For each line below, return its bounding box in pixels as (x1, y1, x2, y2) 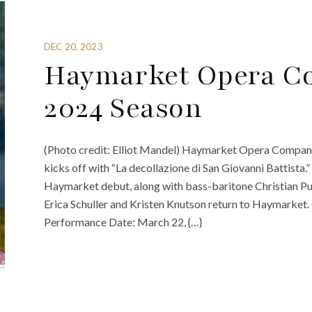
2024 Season (44, 89, 203, 127)
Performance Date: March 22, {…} (44, 214, 203, 228)
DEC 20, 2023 (44, 41, 103, 53)
